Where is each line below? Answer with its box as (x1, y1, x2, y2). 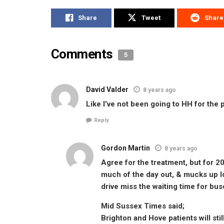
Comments (51, 46, 116, 61)
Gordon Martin (101, 144, 150, 152)
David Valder (86, 85, 128, 93)
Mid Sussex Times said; (101, 201, 184, 211)
